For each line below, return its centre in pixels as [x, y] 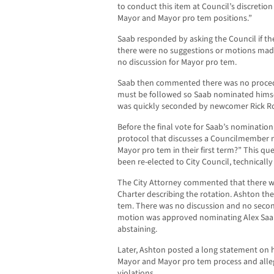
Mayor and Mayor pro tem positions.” [185, 19]
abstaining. [137, 230]
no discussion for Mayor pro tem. [177, 63]
